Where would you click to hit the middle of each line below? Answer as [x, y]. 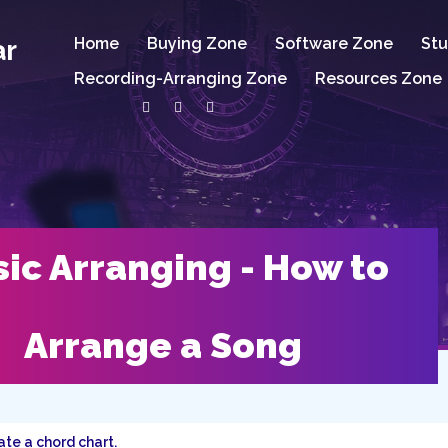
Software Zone [334, 43]
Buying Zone [197, 43]
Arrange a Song [163, 345]
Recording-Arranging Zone [181, 78]
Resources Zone [379, 78]
